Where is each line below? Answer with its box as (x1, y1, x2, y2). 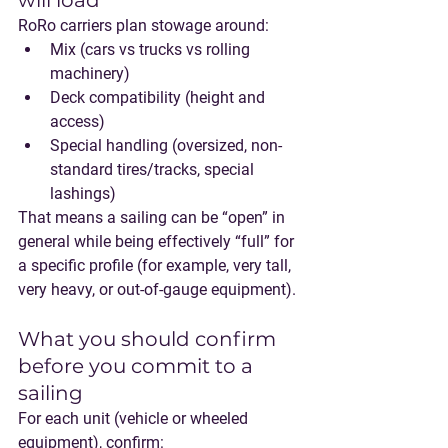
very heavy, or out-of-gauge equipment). (18, 280, 296, 299)
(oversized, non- (168, 136, 282, 155)
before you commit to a (18, 354, 258, 378)
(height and (181, 88, 269, 107)
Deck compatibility (50, 88, 181, 107)
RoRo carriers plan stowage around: (18, 16, 269, 35)
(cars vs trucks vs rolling (76, 40, 254, 59)
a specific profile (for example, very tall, (18, 256, 295, 275)
